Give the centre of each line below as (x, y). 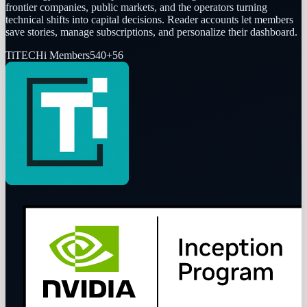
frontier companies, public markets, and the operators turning (136, 8)
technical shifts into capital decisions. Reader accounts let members (149, 20)
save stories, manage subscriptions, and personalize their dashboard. (151, 32)
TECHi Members (52, 56)
